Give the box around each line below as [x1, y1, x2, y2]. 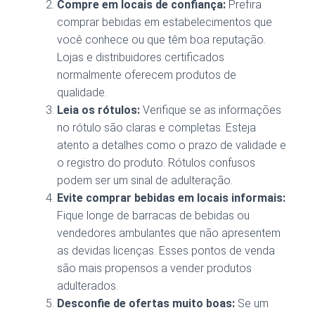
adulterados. [57, 279, 118, 293]
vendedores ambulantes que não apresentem [57, 226, 281, 240]
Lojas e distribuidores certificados [57, 51, 224, 65]
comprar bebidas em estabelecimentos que [57, 15, 272, 30]
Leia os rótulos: [57, 103, 140, 117]
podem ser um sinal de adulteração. [57, 174, 233, 188]
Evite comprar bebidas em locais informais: [57, 191, 285, 205]
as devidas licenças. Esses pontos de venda [57, 244, 275, 258]
